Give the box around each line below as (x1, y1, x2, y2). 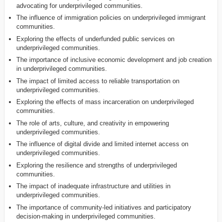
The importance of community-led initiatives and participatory (16, 203, 192, 211)
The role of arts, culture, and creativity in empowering (16, 119, 169, 127)
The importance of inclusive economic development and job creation (16, 56, 212, 64)
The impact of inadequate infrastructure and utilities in (16, 182, 171, 190)
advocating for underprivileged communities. (16, 1, 143, 9)
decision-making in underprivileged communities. (16, 212, 156, 220)
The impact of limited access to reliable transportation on (16, 77, 180, 85)
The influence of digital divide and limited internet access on (16, 140, 189, 148)
